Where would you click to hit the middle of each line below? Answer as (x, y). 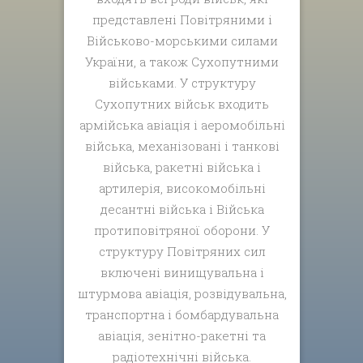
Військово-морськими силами (182, 40)
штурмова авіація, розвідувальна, (182, 293)
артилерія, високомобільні (182, 188)
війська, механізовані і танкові (182, 145)
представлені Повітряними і (182, 19)
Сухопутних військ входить (182, 103)
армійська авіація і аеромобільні (182, 124)
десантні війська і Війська (182, 209)
